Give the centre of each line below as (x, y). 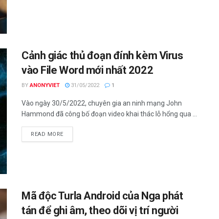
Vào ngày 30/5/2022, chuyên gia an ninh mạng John (102, 103)
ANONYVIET (45, 85)
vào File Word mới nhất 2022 (88, 70)
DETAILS (75, 133)
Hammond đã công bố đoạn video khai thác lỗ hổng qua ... (109, 114)
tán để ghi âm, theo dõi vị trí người (100, 211)
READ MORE (47, 134)
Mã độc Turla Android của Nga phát (102, 196)
